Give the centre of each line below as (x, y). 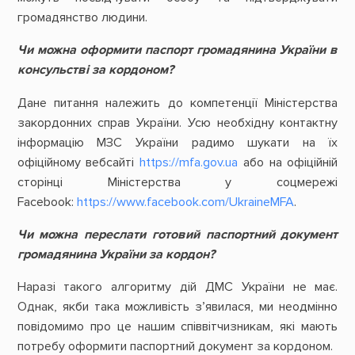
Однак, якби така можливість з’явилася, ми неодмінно (177, 306)
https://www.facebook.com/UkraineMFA (185, 202)
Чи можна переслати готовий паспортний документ (177, 234)
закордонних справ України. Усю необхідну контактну (177, 122)
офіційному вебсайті (78, 162)
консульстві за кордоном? (95, 70)
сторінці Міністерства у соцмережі (177, 182)
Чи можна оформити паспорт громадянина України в (177, 50)
